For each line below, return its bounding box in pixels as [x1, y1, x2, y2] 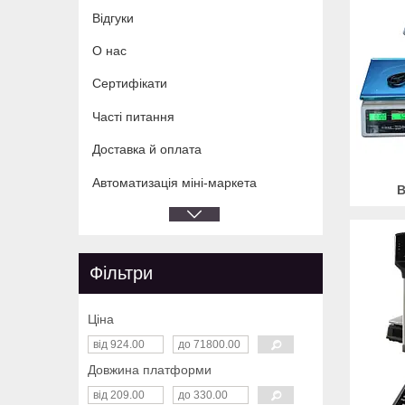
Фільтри [89, 263, 153, 284]
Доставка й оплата [92, 142, 202, 157]
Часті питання [92, 108, 174, 124]
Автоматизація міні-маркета [92, 174, 257, 190]
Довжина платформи [88, 363, 212, 378]
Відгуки [92, 10, 134, 25]
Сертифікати [92, 76, 167, 91]
